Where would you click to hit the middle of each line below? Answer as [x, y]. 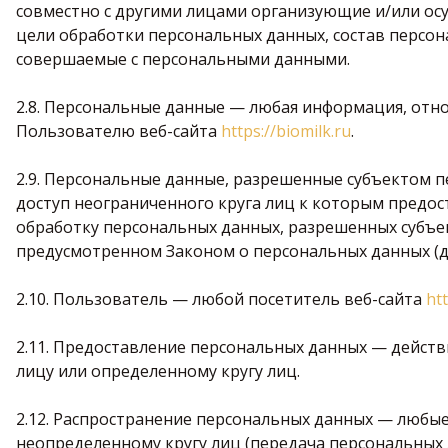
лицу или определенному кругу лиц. [158, 371]
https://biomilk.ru [286, 131]
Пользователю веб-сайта [118, 131]
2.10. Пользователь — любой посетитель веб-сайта [221, 299]
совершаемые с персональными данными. [183, 59]
